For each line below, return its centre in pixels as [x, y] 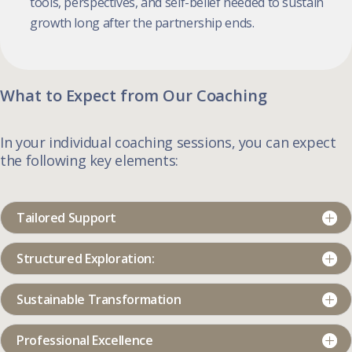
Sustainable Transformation [99, 299]
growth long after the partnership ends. [142, 22]
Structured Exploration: [86, 258]
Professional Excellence [85, 340]
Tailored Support [67, 217]
